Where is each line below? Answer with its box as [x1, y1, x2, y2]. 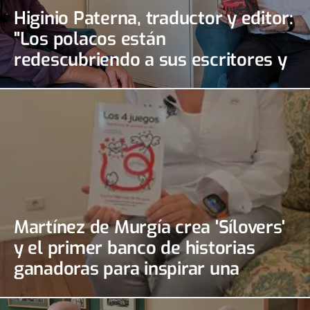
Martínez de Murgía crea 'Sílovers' [14, 215, 285, 239]
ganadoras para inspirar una [14, 257, 240, 281]
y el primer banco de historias [14, 236, 255, 260]
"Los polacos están [14, 27, 166, 51]
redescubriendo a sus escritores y [14, 48, 287, 72]
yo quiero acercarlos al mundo [14, 69, 262, 93]
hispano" [14, 89, 82, 113]
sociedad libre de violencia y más [14, 277, 280, 302]
